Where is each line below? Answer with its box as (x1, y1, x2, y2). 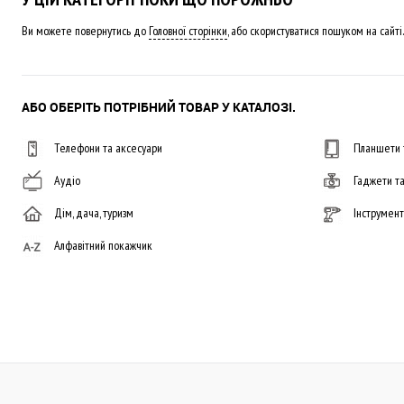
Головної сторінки (149, 23, 227, 39)
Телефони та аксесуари (54, 139, 162, 156)
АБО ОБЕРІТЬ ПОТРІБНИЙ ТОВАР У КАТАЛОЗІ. (22, 98, 296, 115)
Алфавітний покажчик (54, 236, 152, 253)
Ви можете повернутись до (22, 23, 149, 39)
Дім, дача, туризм (54, 204, 133, 221)
